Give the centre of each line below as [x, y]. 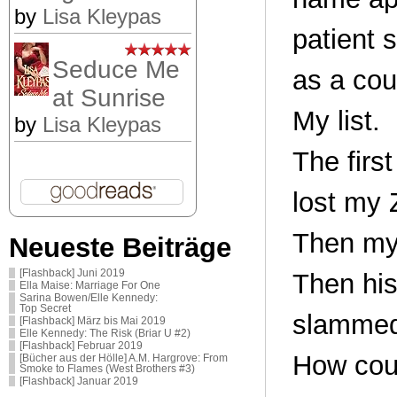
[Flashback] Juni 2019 [72, 272]
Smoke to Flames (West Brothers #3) [107, 368]
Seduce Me [116, 69]
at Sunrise [109, 97]
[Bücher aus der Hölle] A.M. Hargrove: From [124, 358]
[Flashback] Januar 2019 [79, 381]
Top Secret [45, 308]
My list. [336, 121]
